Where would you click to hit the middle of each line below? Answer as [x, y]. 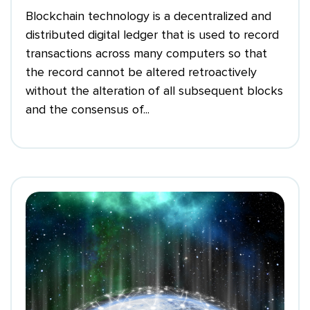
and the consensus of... [88, 110]
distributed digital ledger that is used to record [152, 35]
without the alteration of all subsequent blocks [154, 91]
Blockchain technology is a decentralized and [148, 16]
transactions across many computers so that [146, 54]
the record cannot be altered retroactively [141, 72]
